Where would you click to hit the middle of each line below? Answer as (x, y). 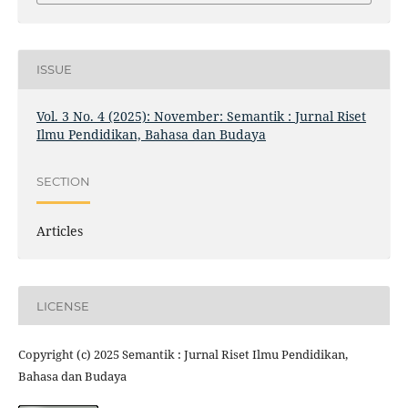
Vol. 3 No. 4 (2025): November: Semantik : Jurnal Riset (201, 116)
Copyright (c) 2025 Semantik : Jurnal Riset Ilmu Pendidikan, (183, 355)
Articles (59, 231)
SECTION (63, 182)
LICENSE (62, 306)
